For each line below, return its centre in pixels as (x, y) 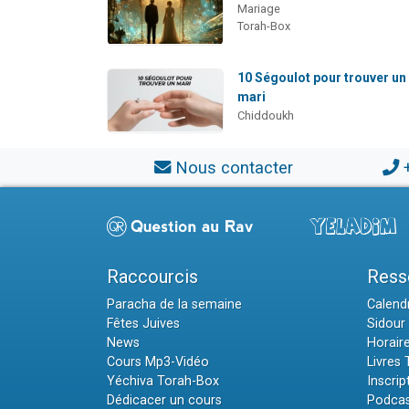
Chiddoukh (266, 115)
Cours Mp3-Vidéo (158, 362)
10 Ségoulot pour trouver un (322, 77)
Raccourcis (152, 276)
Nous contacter (234, 167)
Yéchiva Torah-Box (163, 381)
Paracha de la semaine (174, 304)
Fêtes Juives (143, 323)
